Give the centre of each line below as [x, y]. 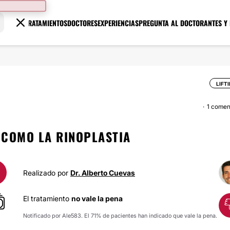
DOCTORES [83, 23]
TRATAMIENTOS [46, 23]
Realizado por [47, 172]
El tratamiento [47, 198]
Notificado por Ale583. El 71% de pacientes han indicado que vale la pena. [120, 216]
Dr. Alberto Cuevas [103, 172]
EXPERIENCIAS [118, 23]
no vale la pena [97, 198]
